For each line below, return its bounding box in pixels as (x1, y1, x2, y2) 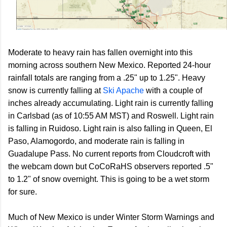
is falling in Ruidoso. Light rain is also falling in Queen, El (8, 124, 212, 133)
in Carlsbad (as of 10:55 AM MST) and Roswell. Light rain (8, 111, 214, 121)
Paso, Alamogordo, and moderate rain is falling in (8, 137, 184, 146)
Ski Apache (103, 86, 144, 95)
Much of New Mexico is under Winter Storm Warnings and (8, 213, 214, 222)
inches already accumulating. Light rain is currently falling (8, 99, 213, 108)
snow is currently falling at (8, 86, 103, 95)
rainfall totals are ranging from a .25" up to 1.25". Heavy (8, 73, 205, 83)
